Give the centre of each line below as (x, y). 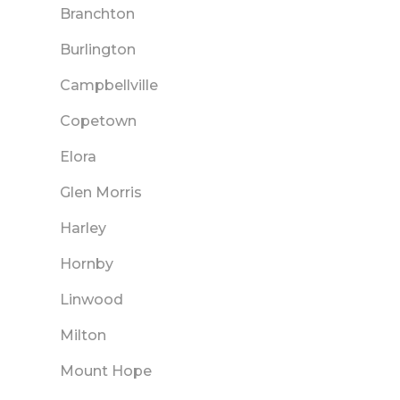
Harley (83, 229)
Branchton (97, 14)
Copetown (98, 121)
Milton (83, 336)
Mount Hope (106, 371)
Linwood (92, 300)
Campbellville (109, 86)
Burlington (98, 50)
